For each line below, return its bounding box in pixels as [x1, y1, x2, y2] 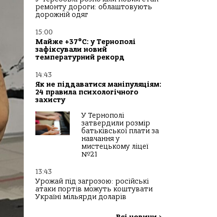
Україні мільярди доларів [35, 193, 126, 201]
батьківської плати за [81, 127, 159, 136]
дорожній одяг [35, 11, 88, 19]
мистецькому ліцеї [81, 142, 148, 151]
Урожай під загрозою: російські [35, 177, 149, 186]
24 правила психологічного [35, 88, 139, 97]
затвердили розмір [81, 119, 150, 128]
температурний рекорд [35, 53, 124, 62]
